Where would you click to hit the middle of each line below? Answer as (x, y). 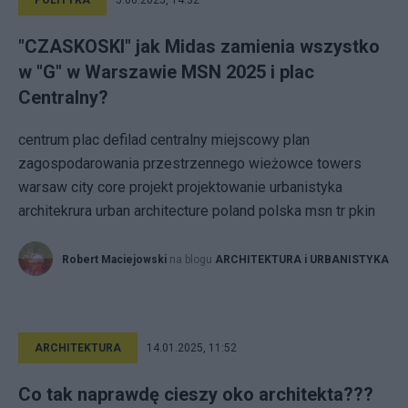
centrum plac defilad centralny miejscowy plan (164, 140)
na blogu (192, 260)
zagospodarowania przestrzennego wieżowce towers (190, 163)
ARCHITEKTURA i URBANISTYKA (302, 260)
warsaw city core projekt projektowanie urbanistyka (180, 187)
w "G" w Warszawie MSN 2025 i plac (166, 72)
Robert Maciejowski (114, 260)
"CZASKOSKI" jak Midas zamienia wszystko (199, 46)
